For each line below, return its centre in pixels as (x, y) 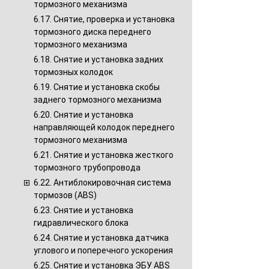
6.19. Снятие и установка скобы (97, 87)
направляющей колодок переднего (104, 127)
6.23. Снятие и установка (83, 210)
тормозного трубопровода (87, 168)
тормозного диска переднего (92, 32)
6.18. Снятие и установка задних (98, 59)
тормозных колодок (73, 72)
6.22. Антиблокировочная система (102, 183)
